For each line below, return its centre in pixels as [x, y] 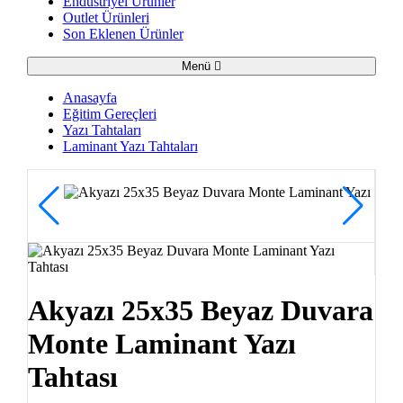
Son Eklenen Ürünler [123, 34]
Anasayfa [90, 98]
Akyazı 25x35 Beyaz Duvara [200, 311]
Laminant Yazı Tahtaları [130, 146]
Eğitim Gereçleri [109, 114]
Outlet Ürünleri [106, 18]
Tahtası [72, 377]
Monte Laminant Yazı [161, 344]
